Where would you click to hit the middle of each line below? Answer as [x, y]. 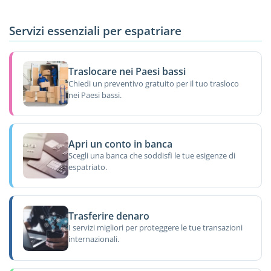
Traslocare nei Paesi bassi [127, 72]
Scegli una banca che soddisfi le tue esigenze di [152, 155]
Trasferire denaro [109, 216]
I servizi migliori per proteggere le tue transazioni [155, 228]
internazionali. [93, 239]
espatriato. [87, 167]
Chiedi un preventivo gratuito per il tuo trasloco [153, 83]
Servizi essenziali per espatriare [95, 31]
